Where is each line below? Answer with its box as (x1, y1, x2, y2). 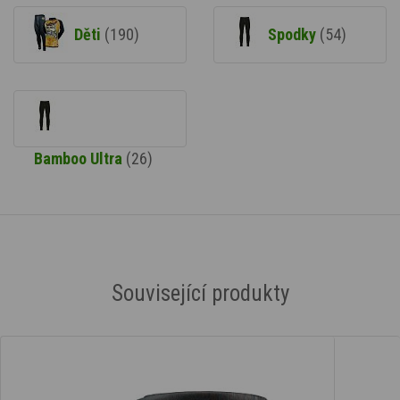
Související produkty (111, 280, 289, 307)
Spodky (268, 25, 320, 45)
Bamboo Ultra (34, 149, 126, 169)
